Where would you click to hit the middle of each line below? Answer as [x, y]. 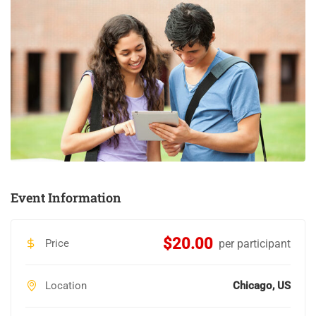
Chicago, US [262, 286]
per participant [255, 244]
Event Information [66, 198]
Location [65, 286]
